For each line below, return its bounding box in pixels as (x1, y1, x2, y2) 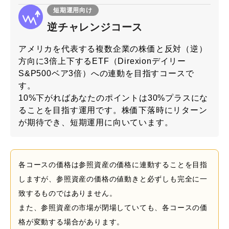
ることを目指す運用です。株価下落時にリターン (18, 105, 208, 114)
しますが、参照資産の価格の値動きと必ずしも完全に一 (18, 174, 208, 183)
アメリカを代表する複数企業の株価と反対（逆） (18, 44, 208, 53)
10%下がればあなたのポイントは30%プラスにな (18, 93, 209, 102)
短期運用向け (53, 6, 93, 14)
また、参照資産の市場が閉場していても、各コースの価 (18, 203, 208, 212)
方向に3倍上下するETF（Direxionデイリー (18, 56, 186, 65)
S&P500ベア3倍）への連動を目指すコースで (18, 68, 194, 78)
